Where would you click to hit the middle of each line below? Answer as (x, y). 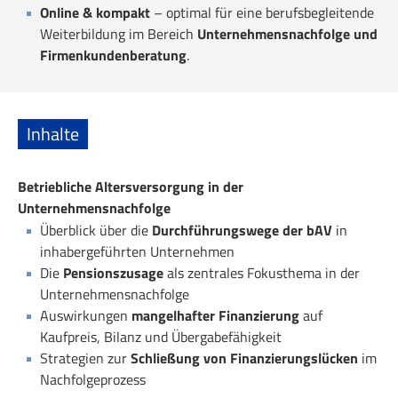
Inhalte (53, 133)
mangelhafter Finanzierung (215, 315)
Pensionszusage (113, 272)
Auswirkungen (86, 315)
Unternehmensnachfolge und (287, 33)
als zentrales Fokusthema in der (262, 272)
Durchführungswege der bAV (242, 230)
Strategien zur (85, 358)
